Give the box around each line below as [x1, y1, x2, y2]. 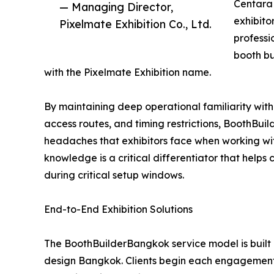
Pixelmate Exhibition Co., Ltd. [59, 17, 212, 31]
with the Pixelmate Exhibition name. [44, 66, 211, 79]
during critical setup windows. [44, 169, 184, 182]
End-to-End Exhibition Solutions [44, 203, 193, 216]
